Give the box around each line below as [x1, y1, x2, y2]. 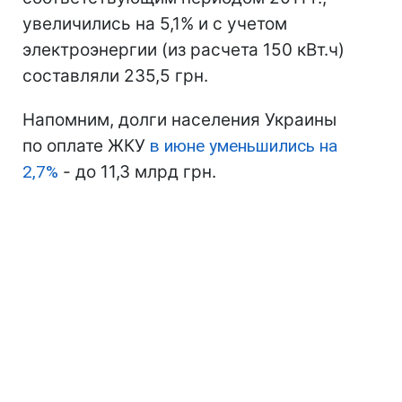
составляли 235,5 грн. [22, 66, 208, 86]
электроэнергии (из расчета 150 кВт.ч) [22, 39, 345, 60]
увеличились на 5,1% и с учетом [22, 13, 287, 34]
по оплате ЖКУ [22, 135, 150, 156]
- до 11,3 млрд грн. [58, 162, 216, 182]
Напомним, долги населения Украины [22, 109, 336, 130]
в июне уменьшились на [150, 135, 337, 156]
